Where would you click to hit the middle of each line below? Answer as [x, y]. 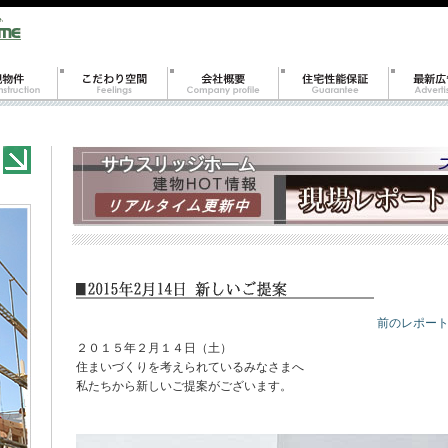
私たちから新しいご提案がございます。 [183, 386]
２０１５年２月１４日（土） [153, 348]
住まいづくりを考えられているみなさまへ [189, 367]
